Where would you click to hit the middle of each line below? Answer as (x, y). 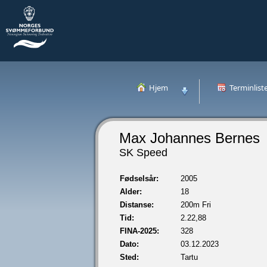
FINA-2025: (139, 231)
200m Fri (196, 205)
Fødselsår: (139, 178)
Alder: (131, 192)
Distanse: (137, 205)
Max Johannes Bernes (190, 138)
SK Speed (143, 153)
